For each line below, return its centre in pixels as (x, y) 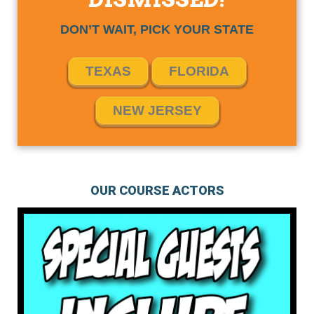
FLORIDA (199, 71)
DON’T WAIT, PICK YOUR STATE (157, 29)
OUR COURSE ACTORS (157, 190)
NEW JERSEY (157, 110)
